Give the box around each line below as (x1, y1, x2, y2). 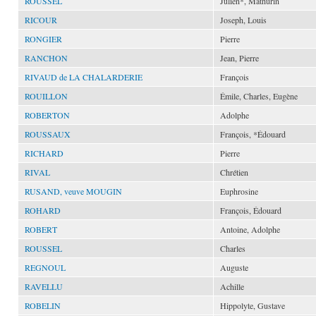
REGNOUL (25, 262, 66, 273)
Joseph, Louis (220, 14, 267, 25)
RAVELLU (25, 281, 63, 292)
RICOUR (25, 14, 57, 25)
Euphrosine (220, 186, 258, 197)
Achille (220, 281, 244, 292)
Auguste (220, 262, 248, 273)
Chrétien (220, 166, 248, 178)
